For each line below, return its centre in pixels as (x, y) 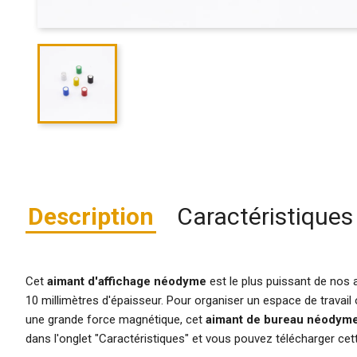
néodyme (180, 281)
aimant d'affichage (100, 281)
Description (91, 216)
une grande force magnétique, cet (116, 319)
